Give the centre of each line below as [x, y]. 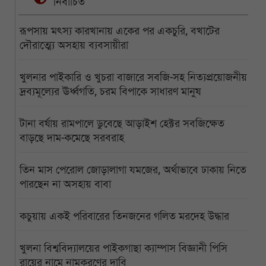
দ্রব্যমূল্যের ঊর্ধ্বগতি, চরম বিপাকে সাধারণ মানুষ [110, 91]
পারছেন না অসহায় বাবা [65, 184]
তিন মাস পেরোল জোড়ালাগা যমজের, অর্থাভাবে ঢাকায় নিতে [133, 170]
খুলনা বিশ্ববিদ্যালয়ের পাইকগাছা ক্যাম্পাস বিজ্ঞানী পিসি [123, 248]
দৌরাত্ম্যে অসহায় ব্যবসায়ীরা [74, 45]
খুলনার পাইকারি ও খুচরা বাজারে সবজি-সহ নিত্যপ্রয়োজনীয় [133, 77]
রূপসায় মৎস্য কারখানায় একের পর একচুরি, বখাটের [120, 31]
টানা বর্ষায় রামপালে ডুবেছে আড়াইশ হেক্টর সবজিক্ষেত [122, 123]
